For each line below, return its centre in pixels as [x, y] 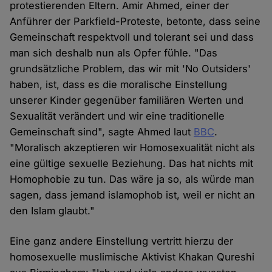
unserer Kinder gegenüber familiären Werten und [127, 100]
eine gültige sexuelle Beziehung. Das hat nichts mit [132, 163]
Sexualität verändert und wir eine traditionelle [117, 116]
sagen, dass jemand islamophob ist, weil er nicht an [133, 195]
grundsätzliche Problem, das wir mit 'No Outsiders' [131, 68]
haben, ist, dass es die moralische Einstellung [119, 84]
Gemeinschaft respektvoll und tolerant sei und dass [132, 37]
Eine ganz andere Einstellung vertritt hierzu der [122, 241]
